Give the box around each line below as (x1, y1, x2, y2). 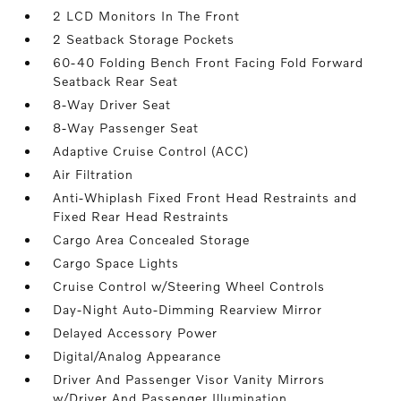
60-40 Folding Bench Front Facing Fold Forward (53, 55, 364, 70)
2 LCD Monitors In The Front (53, 8, 241, 23)
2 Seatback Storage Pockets (53, 31, 235, 47)
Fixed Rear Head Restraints (53, 209, 230, 224)
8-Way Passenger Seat (53, 120, 200, 135)
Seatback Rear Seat (53, 73, 179, 89)
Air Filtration (53, 166, 134, 182)
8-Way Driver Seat (53, 97, 172, 112)
